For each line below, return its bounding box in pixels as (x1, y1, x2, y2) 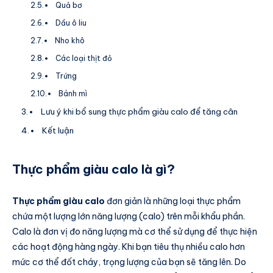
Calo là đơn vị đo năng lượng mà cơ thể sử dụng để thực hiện (12, 225, 257, 237)
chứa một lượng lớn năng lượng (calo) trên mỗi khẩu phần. (12, 210, 245, 222)
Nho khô (55, 35, 85, 45)
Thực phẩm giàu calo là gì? (12, 161, 175, 177)
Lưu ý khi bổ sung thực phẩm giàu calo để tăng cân (40, 106, 238, 117)
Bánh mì (58, 88, 88, 98)
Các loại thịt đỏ (55, 53, 113, 63)
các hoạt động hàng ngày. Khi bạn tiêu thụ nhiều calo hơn (12, 241, 245, 252)
